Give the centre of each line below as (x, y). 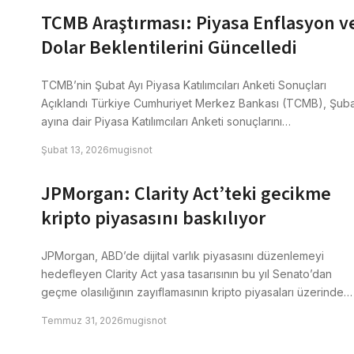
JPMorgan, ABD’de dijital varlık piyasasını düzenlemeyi (183, 256)
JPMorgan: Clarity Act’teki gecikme (186, 194)
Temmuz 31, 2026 (82, 320)
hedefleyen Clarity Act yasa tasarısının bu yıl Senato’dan (186, 274)
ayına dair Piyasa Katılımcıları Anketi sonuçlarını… (166, 121)
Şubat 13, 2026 (75, 150)
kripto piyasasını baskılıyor (153, 218)
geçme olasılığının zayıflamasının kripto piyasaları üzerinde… (197, 292)
